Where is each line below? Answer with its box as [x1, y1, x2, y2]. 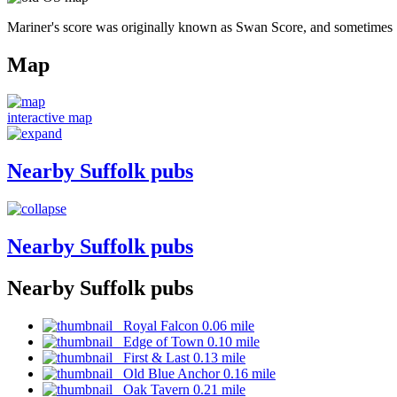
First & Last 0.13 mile [113, 349, 245, 365]
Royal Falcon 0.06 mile [113, 317, 254, 333]
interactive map [7, 110, 92, 126]
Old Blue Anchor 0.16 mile [113, 365, 276, 381]
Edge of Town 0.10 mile [113, 333, 260, 349]
